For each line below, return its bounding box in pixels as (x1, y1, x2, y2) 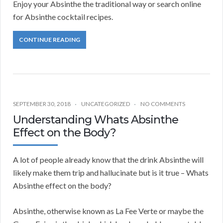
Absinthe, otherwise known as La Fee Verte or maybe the (13, 206, 204, 216)
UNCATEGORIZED (81, 100, 130, 108)
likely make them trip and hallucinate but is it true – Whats (13, 168, 209, 178)
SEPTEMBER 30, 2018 (13, 100, 71, 108)
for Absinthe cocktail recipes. (13, 12, 113, 22)
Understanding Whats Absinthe (13, 113, 178, 127)
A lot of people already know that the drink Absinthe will (13, 155, 204, 165)
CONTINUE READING (19, 36, 80, 44)
